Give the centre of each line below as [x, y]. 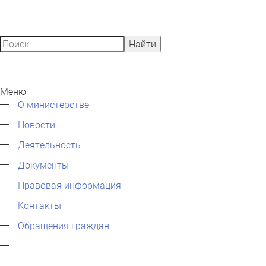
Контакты [39, 205]
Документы [43, 165]
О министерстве [53, 104]
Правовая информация [69, 185]
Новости [37, 124]
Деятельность [49, 145]
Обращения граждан [64, 225]
